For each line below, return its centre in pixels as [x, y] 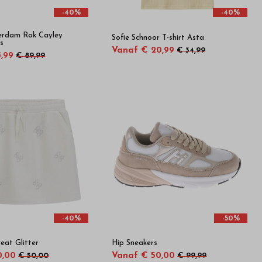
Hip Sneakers [135, 243]
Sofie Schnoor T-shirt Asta [158, 37]
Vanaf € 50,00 [144, 256]
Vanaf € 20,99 [143, 50]
